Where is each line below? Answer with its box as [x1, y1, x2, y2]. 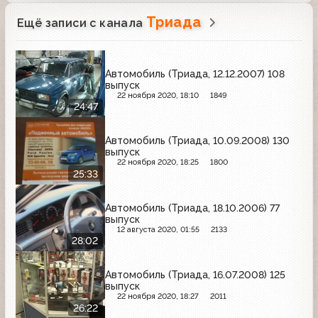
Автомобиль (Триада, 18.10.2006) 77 [105, 202, 280, 214]
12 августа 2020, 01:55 [116, 224, 199, 234]
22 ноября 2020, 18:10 [116, 90, 199, 100]
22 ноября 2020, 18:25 [116, 158, 199, 168]
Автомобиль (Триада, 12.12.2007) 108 [105, 67, 285, 79]
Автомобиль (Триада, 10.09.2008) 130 [105, 135, 290, 147]
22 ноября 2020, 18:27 [116, 292, 199, 302]
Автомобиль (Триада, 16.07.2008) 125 [105, 269, 285, 281]
